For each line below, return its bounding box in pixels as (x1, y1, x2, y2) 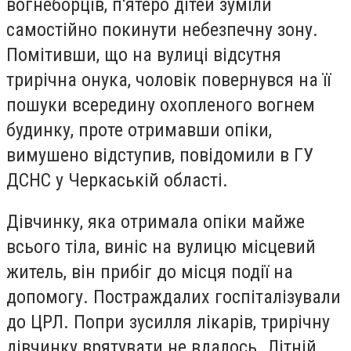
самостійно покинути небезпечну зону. (6, 18, 318, 41)
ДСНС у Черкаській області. (6, 168, 228, 191)
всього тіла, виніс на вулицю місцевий (6, 236, 316, 259)
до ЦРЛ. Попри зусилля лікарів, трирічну (6, 311, 330, 334)
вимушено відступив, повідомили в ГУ (6, 143, 313, 166)
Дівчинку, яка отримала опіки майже (6, 211, 305, 233)
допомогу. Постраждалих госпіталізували (6, 286, 341, 309)
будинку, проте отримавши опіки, (6, 118, 272, 141)
